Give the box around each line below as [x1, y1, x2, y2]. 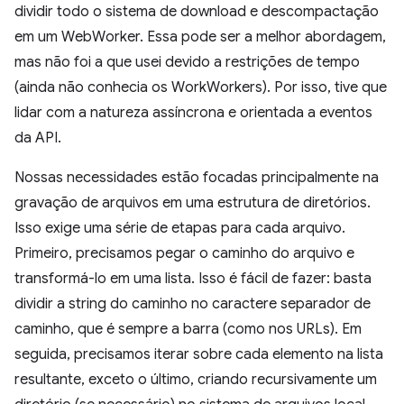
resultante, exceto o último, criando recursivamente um [14, 371, 377, 389]
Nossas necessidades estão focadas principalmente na [14, 169, 379, 187]
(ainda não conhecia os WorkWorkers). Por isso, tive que [14, 78, 387, 96]
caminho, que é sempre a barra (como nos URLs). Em [14, 320, 362, 338]
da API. [14, 129, 61, 147]
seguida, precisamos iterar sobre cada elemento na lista [14, 345, 383, 363]
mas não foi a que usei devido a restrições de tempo [14, 53, 360, 71]
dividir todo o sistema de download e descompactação [14, 3, 379, 21]
